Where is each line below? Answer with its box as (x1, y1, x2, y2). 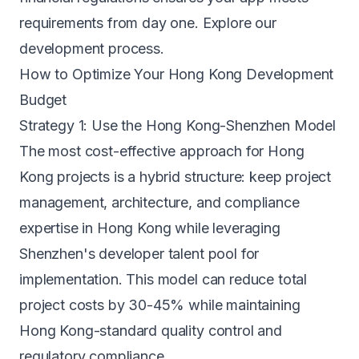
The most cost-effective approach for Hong (19, 143, 305, 159)
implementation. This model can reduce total (19, 271, 308, 288)
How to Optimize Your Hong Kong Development (19, 66, 334, 83)
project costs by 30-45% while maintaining (19, 296, 301, 313)
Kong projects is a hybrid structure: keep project (19, 168, 332, 185)
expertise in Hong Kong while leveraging (19, 220, 280, 236)
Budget (19, 91, 67, 108)
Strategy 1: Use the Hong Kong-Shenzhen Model (19, 117, 336, 134)
